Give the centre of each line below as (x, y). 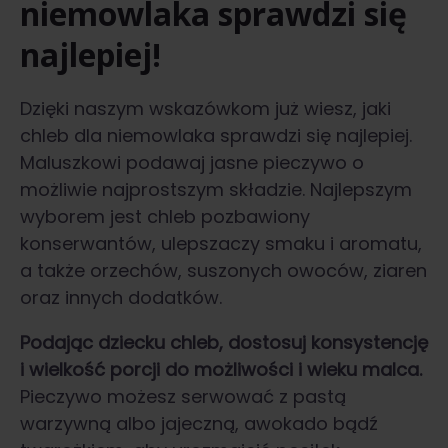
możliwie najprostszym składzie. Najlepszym (216, 189)
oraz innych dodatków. (121, 297)
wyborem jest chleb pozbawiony (165, 216)
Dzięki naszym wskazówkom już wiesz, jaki (205, 108)
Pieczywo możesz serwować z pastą (183, 396)
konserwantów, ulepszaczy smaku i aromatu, (221, 243)
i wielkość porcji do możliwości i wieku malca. (221, 369)
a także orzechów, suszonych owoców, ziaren (223, 270)
